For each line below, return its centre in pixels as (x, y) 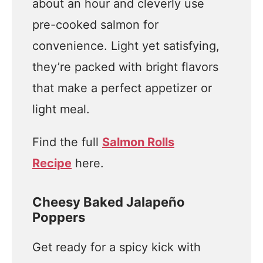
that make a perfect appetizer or (122, 88)
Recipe (52, 163)
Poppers (59, 217)
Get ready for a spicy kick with (117, 247)
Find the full (67, 142)
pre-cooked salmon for (95, 25)
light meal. (61, 109)
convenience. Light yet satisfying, (126, 46)
